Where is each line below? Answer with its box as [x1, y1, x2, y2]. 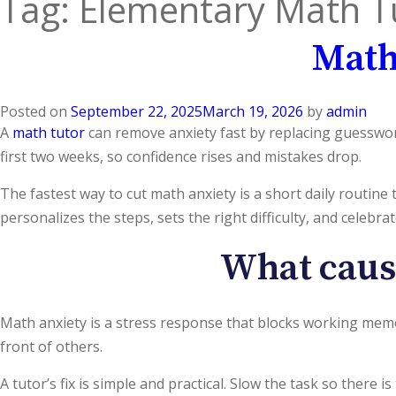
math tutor [12, 123, 85, 142]
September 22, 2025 [71, 102, 202, 121]
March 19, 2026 [202, 102, 303, 121]
